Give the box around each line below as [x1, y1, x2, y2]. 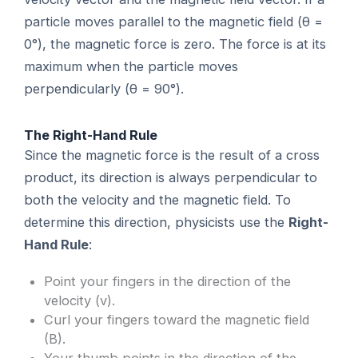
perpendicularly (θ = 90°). [24, 80, 185, 97]
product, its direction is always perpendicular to [24, 169, 318, 185]
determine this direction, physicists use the [24, 213, 289, 230]
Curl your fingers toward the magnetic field [44, 312, 310, 328]
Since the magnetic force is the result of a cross [24, 146, 320, 163]
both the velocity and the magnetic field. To [24, 191, 292, 208]
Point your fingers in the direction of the [44, 273, 292, 290]
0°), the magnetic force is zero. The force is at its [24, 35, 327, 52]
